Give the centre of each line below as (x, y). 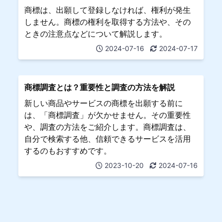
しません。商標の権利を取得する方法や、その (108, 22)
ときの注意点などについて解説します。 (96, 33)
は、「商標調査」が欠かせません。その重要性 (108, 115)
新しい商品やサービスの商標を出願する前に (104, 103)
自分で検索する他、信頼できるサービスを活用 (108, 139)
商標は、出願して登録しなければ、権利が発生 (108, 10)
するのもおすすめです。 (68, 150)
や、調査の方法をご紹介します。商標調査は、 (108, 127)
